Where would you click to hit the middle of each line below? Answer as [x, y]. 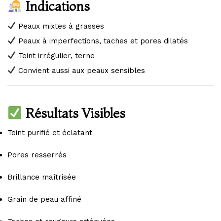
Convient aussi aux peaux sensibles [81, 70]
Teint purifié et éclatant [50, 133]
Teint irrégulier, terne [55, 55]
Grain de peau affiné [44, 200]
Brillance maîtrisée [42, 177]
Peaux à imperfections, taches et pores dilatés [102, 41]
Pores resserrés [37, 155]
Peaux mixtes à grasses [60, 26]
